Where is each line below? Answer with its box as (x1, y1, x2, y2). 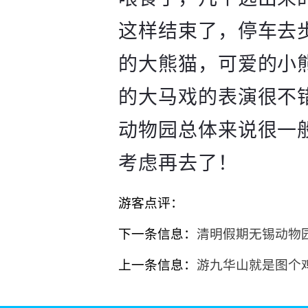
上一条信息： (118, 258, 197, 272)
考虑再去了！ (118, 153, 238, 174)
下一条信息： (118, 227, 197, 241)
